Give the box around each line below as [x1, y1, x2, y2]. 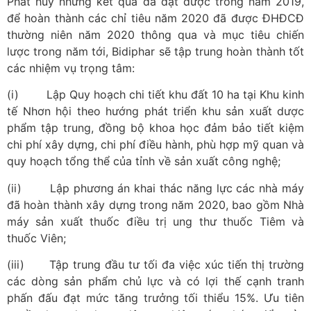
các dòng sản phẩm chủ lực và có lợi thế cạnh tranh [7, 274, 304, 288]
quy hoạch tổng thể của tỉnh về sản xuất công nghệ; [7, 154, 280, 169]
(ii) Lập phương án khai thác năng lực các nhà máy [7, 180, 304, 195]
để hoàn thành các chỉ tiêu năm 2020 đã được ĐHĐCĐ [7, 10, 304, 25]
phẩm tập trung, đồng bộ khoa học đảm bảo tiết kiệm [7, 121, 304, 135]
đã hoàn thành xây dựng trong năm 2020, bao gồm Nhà [7, 197, 304, 212]
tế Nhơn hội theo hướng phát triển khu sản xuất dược [7, 104, 304, 119]
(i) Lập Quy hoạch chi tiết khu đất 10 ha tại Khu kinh [7, 87, 304, 102]
